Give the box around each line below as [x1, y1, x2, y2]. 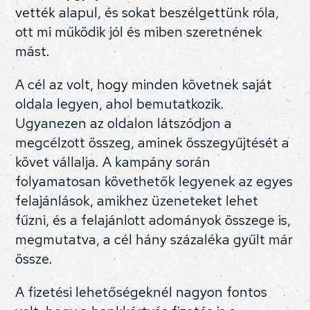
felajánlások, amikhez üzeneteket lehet [15, 192, 259, 210]
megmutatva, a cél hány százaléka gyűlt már [15, 230, 293, 249]
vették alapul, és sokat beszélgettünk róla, [15, 3, 280, 22]
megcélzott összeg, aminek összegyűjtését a [15, 134, 290, 152]
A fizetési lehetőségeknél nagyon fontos [15, 283, 268, 302]
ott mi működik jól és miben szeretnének [15, 23, 263, 42]
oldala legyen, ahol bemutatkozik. [15, 95, 225, 113]
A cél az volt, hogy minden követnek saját [15, 75, 273, 94]
